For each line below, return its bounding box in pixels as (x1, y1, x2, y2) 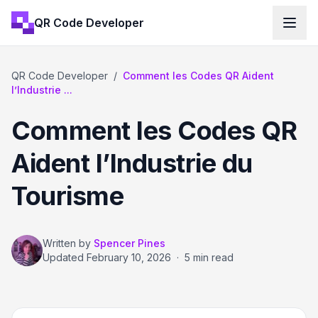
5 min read (185, 251, 234, 263)
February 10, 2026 (87, 251, 171, 263)
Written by (43, 237, 91, 249)
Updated (43, 251, 87, 263)
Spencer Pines (94, 237, 165, 249)
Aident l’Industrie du (11, 148, 253, 179)
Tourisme (11, 180, 124, 212)
